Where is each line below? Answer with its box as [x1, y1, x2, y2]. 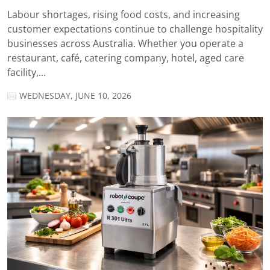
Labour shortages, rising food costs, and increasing [7, 10, 240, 20]
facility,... [7, 67, 46, 78]
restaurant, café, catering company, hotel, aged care [7, 53, 244, 64]
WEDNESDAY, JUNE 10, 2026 [19, 91, 131, 101]
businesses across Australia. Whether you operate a [7, 39, 243, 49]
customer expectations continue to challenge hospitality [7, 24, 263, 35]
